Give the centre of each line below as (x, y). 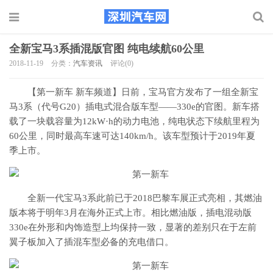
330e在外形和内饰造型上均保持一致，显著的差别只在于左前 (133, 227)
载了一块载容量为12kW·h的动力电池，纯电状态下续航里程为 (134, 121)
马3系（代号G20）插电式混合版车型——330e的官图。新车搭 (134, 107)
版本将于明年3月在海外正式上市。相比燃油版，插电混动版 (130, 213)
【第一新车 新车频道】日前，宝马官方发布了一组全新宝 (143, 92)
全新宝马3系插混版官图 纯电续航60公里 (107, 49)
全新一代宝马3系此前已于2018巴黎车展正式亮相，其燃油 (145, 198)
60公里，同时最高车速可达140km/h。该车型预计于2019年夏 (132, 136)
